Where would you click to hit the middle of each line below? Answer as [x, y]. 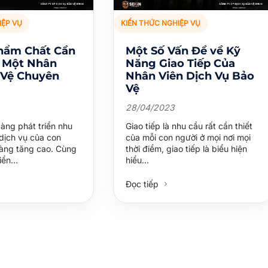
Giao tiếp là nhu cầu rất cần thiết [189, 126]
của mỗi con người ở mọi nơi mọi [188, 137]
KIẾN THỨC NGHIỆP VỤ [161, 23]
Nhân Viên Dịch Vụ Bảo [190, 76]
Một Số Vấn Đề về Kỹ [183, 51]
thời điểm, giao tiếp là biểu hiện [187, 148]
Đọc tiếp [144, 184]
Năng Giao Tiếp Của [181, 63]
